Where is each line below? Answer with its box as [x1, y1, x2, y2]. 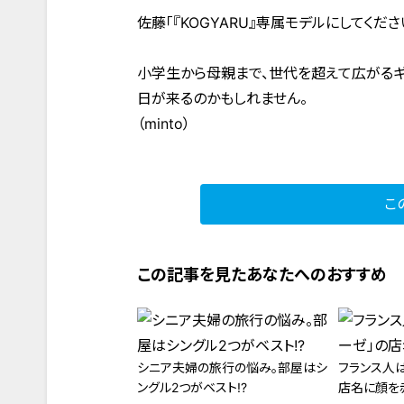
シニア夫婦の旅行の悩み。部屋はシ [137, 360, 327, 375]
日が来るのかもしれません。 [137, 89, 308, 107]
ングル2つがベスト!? [137, 380, 247, 395]
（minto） [137, 115, 190, 133]
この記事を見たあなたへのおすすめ [137, 265, 387, 284]
